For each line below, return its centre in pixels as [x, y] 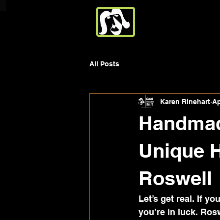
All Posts [104, 64]
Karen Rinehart [185, 101]
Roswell [175, 178]
